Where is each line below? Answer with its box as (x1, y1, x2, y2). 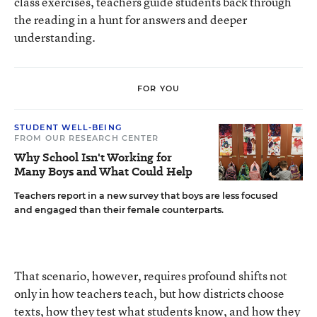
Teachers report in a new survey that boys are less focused (14, 190, 278, 201)
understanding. (14, 29, 96, 45)
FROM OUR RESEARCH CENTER (14, 133, 159, 143)
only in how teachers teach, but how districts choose (14, 285, 284, 301)
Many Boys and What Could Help (14, 163, 192, 180)
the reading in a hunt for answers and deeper (14, 11, 247, 28)
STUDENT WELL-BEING (14, 122, 122, 132)
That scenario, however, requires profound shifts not (14, 267, 287, 284)
